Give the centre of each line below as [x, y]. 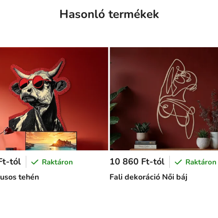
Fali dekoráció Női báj [148, 177]
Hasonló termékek [109, 14]
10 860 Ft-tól [137, 162]
